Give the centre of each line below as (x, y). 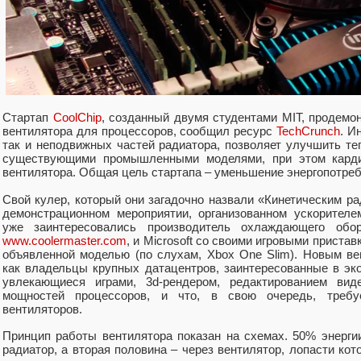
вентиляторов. (42, 309)
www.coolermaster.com (64, 241)
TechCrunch (308, 131)
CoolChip (77, 118)
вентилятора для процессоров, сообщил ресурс (139, 131)
